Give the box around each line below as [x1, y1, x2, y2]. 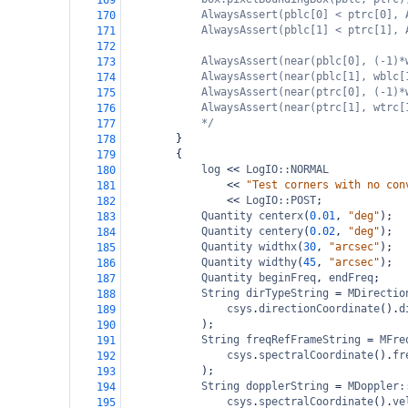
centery [259, 225, 303, 238]
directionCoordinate [259, 302, 380, 315]
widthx [259, 240, 297, 253]
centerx [259, 209, 303, 222]
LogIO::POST [246, 194, 316, 207]
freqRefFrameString [246, 333, 361, 346]
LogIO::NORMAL [246, 163, 329, 176]
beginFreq [259, 271, 316, 284]
